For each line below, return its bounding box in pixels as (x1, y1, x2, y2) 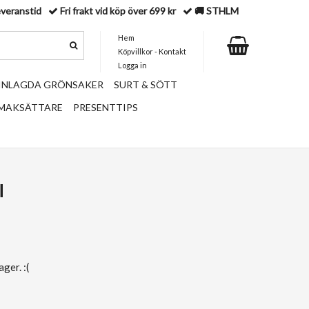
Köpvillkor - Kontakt (118, 47, 186, 56)
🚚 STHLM (192, 5, 239, 17)
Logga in (118, 61, 147, 70)
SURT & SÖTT (114, 79, 177, 90)
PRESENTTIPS (73, 101, 138, 113)
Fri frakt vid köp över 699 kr (58, 5, 178, 17)
